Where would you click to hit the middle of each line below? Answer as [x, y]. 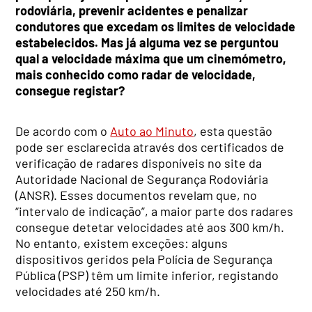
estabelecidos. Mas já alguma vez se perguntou [147, 42]
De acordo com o [63, 131]
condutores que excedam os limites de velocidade [156, 26]
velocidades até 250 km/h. [88, 291]
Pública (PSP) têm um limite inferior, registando [147, 275]
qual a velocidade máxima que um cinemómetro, [151, 58]
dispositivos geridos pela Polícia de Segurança [144, 259]
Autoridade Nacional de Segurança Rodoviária [142, 179]
